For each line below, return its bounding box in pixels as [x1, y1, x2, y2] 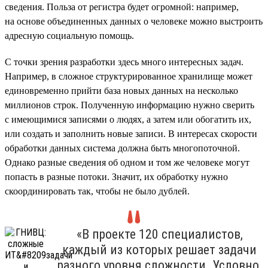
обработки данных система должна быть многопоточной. [5, 142, 240, 153]
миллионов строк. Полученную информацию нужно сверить [5, 99, 254, 110]
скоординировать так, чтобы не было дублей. [5, 185, 190, 196]
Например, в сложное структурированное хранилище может [5, 71, 252, 81]
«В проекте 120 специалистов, [76, 226, 243, 242]
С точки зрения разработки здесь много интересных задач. [5, 56, 243, 67]
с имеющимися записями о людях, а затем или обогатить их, [5, 114, 251, 124]
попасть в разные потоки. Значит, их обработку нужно [5, 171, 228, 182]
